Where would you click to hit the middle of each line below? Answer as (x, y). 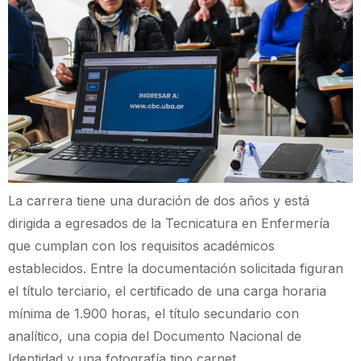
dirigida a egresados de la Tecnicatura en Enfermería (169, 223)
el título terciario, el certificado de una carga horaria (167, 290)
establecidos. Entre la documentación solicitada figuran (176, 268)
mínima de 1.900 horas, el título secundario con (154, 313)
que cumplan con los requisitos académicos (141, 245)
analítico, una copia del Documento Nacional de (155, 336)
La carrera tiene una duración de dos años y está (159, 200)
